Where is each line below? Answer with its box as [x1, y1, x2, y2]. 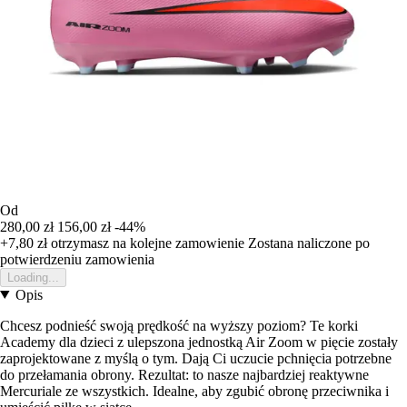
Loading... [7, 270, 59, 284]
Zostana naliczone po [248, 234, 370, 251]
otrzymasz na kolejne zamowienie [47, 234, 244, 251]
